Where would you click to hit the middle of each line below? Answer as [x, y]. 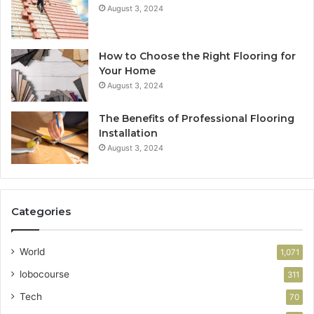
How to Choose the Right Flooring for [197, 56]
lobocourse [45, 274]
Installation [128, 134]
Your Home [127, 71]
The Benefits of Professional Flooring [197, 119]
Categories [41, 212]
